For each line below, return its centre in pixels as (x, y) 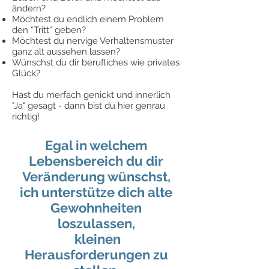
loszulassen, (96, 223)
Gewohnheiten (96, 208)
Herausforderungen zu (96, 255)
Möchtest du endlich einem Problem (88, 19)
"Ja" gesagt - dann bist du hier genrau (89, 106)
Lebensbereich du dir (96, 161)
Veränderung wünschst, (96, 177)
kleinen (96, 239)
